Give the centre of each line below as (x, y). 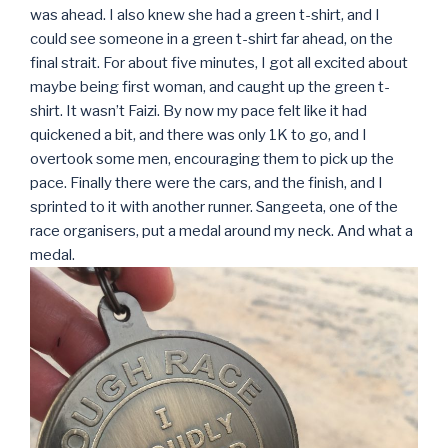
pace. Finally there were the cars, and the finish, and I (206, 183)
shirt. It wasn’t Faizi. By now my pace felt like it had (198, 111)
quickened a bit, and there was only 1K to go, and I (198, 135)
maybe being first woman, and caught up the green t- (210, 87)
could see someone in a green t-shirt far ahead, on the (211, 39)
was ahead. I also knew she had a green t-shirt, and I (205, 15)
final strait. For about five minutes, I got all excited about (219, 63)
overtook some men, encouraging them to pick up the (212, 159)
